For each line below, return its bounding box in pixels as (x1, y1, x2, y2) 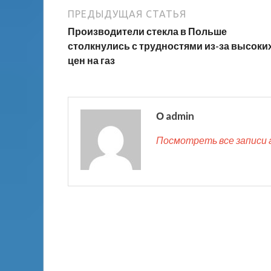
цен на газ (68, 54, 115, 67)
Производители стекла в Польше (68, 25, 227, 38)
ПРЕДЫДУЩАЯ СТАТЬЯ (68, 8, 186, 20)
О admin (156, 109, 194, 123)
